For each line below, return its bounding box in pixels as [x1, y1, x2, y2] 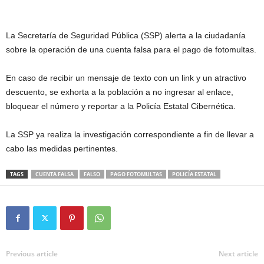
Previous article [6, 249, 58, 259]
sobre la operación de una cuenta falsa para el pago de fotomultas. [6, 45, 256, 55]
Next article [219, 249, 258, 259]
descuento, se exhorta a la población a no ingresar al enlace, [6, 87, 233, 97]
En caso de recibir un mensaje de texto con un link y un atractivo [6, 73, 246, 83]
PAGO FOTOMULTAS [110, 170, 162, 179]
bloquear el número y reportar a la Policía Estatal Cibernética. [6, 101, 236, 111]
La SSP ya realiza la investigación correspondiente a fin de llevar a [6, 130, 254, 140]
